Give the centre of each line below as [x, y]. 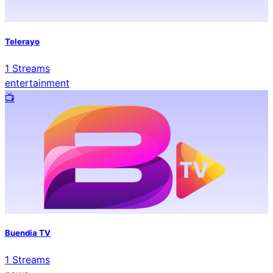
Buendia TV [28, 232]
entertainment [37, 83]
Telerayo [22, 41]
